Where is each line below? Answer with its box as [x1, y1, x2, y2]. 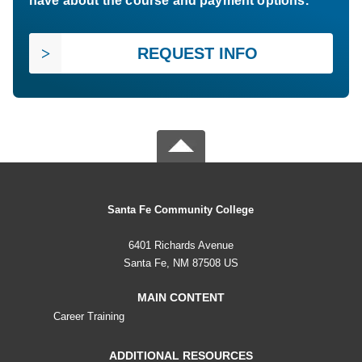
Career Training [53, 310, 124, 323]
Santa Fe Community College [107, 204, 255, 217]
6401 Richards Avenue [128, 239, 234, 252]
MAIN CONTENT [137, 291, 225, 305]
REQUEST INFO [137, 44, 258, 63]
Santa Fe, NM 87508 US [123, 257, 238, 270]
